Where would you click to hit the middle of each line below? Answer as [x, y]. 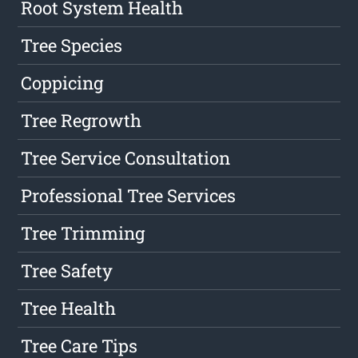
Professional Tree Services [129, 196]
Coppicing [62, 83]
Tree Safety [67, 271]
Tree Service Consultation [126, 158]
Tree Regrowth [82, 121]
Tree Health [69, 308]
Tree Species [72, 46]
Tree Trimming [83, 233]
